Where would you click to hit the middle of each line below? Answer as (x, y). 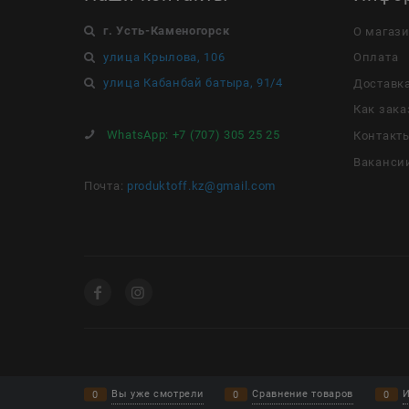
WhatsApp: (138, 135)
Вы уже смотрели (157, 394)
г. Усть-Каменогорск (167, 31)
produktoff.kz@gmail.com (201, 186)
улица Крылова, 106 (164, 57)
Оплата (376, 57)
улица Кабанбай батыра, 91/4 (193, 83)
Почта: (105, 186)
